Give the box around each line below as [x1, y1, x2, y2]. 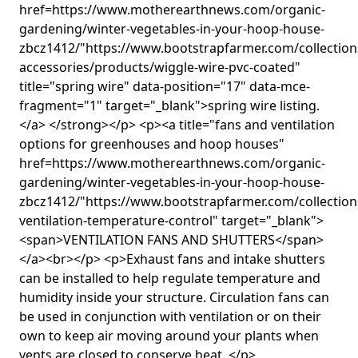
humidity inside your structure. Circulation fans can [19, 288, 329, 306]
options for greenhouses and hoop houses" [19, 134, 284, 153]
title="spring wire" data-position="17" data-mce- [19, 77, 310, 95]
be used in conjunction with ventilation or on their [19, 307, 321, 325]
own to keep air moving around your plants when [19, 326, 319, 344]
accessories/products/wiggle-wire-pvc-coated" [19, 58, 300, 76]
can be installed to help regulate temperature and [19, 268, 320, 287]
